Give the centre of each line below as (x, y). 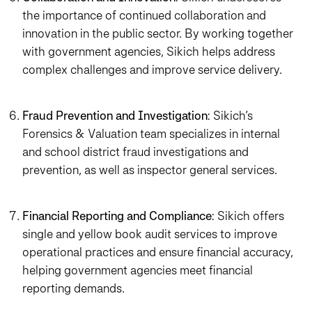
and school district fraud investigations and (135, 152)
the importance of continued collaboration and (144, 15)
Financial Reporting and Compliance (117, 216)
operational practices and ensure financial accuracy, (158, 252)
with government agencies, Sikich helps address (149, 52)
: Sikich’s (230, 116)
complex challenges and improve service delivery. (152, 70)
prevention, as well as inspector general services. (150, 170)
